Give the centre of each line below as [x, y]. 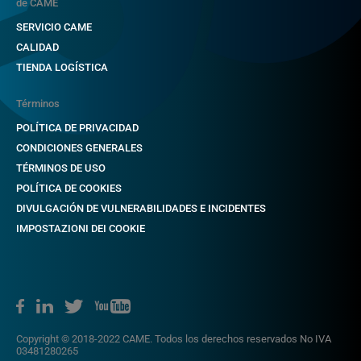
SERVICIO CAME [54, 27]
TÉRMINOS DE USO [61, 168]
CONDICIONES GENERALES [79, 147]
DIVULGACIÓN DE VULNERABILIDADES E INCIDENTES [141, 208]
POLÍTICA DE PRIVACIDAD [77, 127]
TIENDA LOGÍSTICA [62, 67]
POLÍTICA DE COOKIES [69, 188]
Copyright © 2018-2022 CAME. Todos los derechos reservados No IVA [174, 338]
